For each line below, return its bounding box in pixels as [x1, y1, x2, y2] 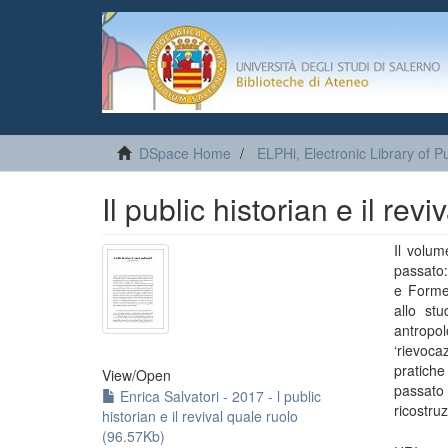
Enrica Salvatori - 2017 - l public [116, 386, 321, 406]
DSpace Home [139, 143, 231, 163]
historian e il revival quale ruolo [102, 406, 298, 426]
